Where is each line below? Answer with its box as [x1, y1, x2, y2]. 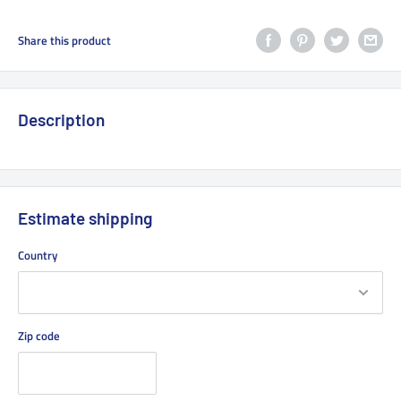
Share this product [18, 30, 111, 49]
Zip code [18, 326, 60, 345]
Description [18, 108, 105, 130]
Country [18, 245, 57, 264]
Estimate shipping [18, 207, 152, 228]
